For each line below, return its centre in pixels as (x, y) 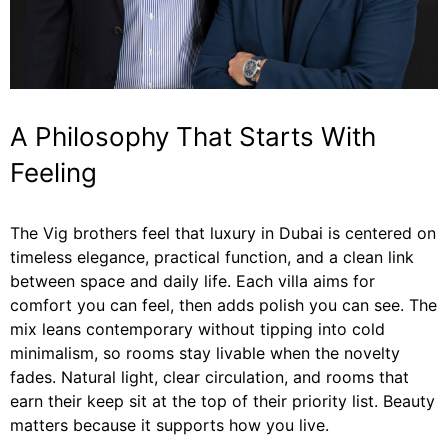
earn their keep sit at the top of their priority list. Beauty (222, 400)
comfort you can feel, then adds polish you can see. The (223, 304)
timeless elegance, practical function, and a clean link (212, 256)
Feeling (53, 172)
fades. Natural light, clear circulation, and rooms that (209, 376)
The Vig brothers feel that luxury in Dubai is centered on (223, 232)
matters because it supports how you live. (169, 424)
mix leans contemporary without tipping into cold (197, 328)
